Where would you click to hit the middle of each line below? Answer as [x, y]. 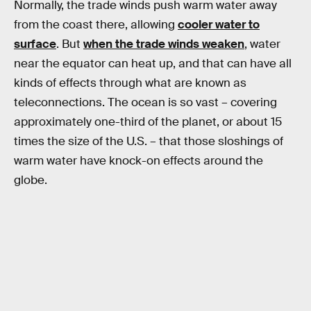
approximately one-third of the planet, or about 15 [148, 121]
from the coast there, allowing [96, 24]
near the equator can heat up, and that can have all [153, 63]
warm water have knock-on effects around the [138, 160]
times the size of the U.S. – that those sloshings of [149, 141]
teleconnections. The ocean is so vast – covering [145, 102]
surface [35, 44]
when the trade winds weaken [164, 44]
